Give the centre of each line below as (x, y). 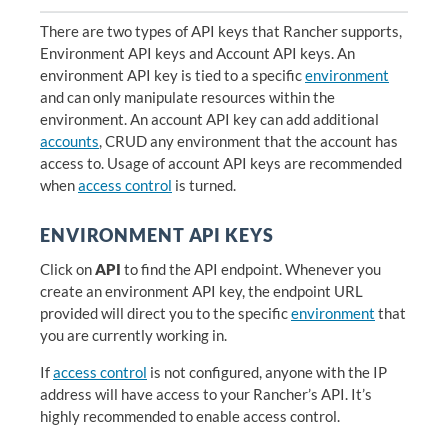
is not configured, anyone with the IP (267, 371)
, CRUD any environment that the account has (248, 141)
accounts (69, 141)
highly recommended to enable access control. (190, 415)
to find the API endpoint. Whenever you (251, 268)
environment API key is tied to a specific (172, 75)
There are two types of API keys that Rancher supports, (221, 31)
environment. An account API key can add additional (209, 119)
